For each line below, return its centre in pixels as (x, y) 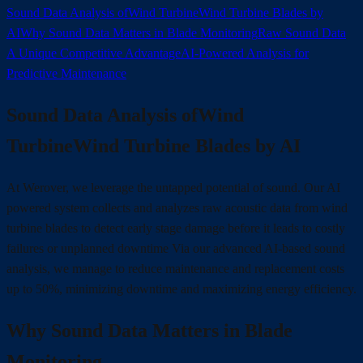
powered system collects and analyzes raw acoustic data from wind (177, 208)
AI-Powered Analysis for (245, 53)
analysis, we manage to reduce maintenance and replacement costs (175, 269)
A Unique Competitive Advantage (94, 53)
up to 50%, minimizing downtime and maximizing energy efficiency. (181, 289)
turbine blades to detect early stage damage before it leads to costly (176, 228)
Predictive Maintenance (66, 74)
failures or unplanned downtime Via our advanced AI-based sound (176, 249)
